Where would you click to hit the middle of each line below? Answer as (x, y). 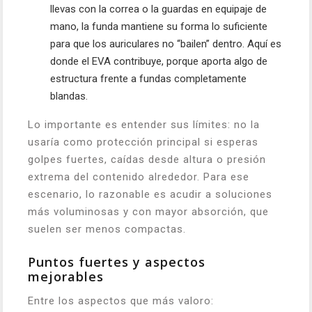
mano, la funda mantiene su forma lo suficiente (159, 26)
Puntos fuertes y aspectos (117, 262)
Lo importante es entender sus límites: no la (144, 125)
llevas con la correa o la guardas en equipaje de (158, 9)
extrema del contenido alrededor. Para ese (139, 177)
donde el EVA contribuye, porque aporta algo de (159, 61)
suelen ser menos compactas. (107, 229)
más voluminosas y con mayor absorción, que (148, 212)
